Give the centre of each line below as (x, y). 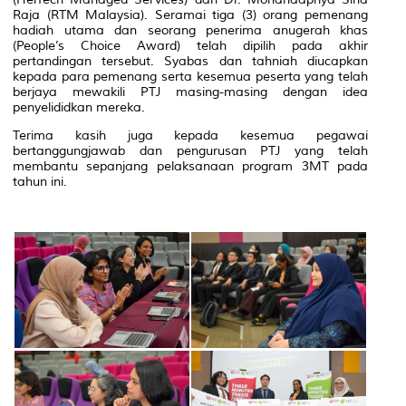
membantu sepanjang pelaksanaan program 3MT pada (190, 166)
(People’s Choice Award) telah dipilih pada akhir (190, 45)
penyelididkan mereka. (79, 107)
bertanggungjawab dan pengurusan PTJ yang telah (190, 150)
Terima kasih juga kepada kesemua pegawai (190, 135)
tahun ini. (40, 181)
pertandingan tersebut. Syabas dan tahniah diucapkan (190, 61)
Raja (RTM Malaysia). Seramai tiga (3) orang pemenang (190, 14)
